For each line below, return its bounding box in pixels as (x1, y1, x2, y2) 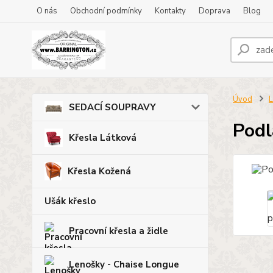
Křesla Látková (69, 131, 136, 144)
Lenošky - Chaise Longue (69, 258, 179, 271)
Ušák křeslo (44, 194, 96, 207)
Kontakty (155, 5, 186, 16)
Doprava (199, 5, 230, 16)
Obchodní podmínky (70, 5, 142, 16)
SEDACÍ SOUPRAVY (69, 101, 156, 113)
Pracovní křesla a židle (69, 224, 168, 237)
